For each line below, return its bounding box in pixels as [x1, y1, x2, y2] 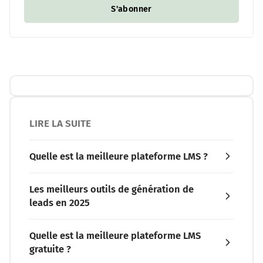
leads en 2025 [29, 197, 90, 208]
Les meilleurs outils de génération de [29, 183, 194, 195]
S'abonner [111, 4, 152, 14]
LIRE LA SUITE [29, 117, 91, 130]
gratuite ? [29, 243, 71, 255]
